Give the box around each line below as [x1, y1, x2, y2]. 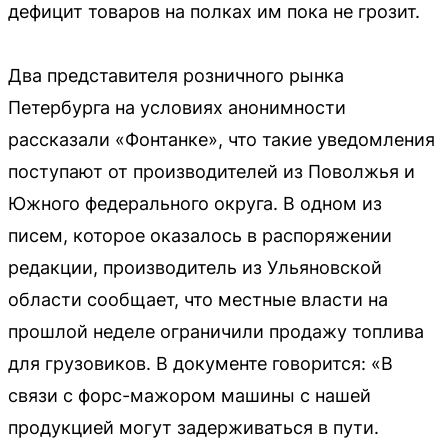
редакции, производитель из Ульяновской [8, 257, 382, 278]
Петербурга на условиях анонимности [8, 97, 346, 118]
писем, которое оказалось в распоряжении [8, 225, 392, 246]
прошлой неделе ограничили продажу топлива [8, 321, 424, 342]
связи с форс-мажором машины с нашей [8, 385, 371, 406]
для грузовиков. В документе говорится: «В [8, 353, 393, 374]
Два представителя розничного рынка [8, 65, 344, 86]
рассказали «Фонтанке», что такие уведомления [8, 129, 435, 150]
